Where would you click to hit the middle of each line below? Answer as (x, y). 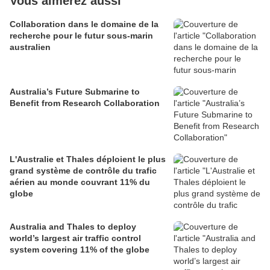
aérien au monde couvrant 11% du (80, 182)
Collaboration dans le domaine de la (84, 24)
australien (30, 47)
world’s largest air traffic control (75, 238)
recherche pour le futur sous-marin (81, 36)
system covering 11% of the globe (80, 250)
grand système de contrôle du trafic (83, 171)
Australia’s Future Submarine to (75, 92)
